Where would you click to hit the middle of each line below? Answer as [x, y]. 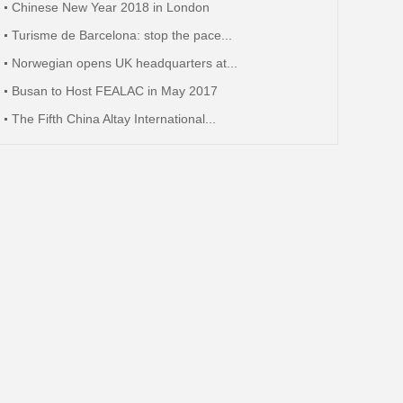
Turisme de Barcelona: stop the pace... [122, 35]
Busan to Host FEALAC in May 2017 [115, 91]
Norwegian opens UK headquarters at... [125, 63]
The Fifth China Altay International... [114, 119]
